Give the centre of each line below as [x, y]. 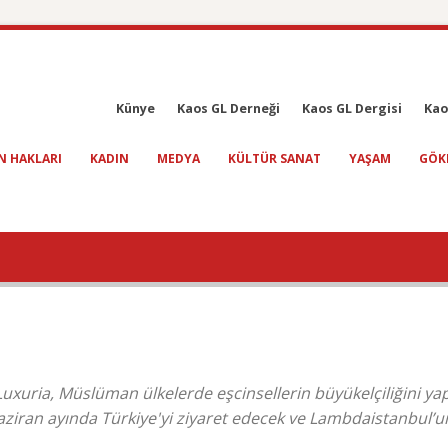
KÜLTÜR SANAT [274, 158]
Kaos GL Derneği [228, 108]
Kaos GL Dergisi [352, 108]
